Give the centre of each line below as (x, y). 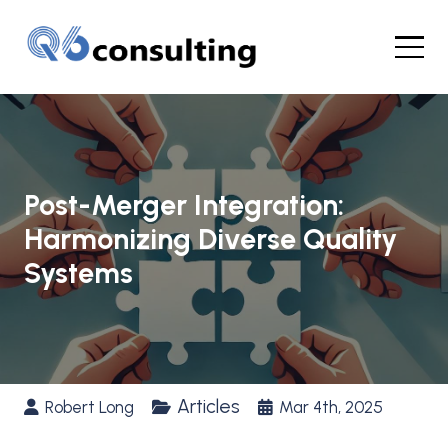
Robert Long (89, 406)
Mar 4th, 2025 (330, 406)
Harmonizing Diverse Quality (210, 238)
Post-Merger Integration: (183, 204)
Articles (208, 406)
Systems (78, 272)
